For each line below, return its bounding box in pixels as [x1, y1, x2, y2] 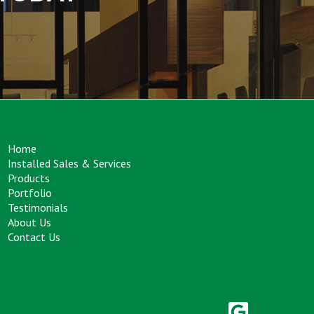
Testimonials [8, 200, 68, 214]
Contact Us [8, 230, 60, 244]
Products [8, 171, 50, 185]
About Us [8, 215, 51, 229]
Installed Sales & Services [8, 156, 131, 170]
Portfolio [8, 186, 52, 200]
